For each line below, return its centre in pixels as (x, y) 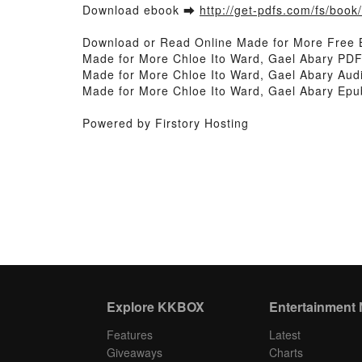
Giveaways (135, 352)
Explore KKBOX (156, 307)
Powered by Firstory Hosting (166, 123)
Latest (285, 335)
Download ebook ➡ (141, 10)
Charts (286, 352)
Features (130, 335)
